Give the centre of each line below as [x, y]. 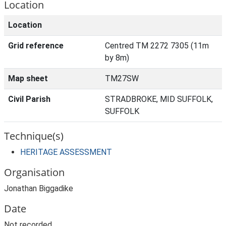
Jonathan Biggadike [39, 188]
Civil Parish [29, 99]
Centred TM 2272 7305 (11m [157, 46]
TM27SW [122, 78]
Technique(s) [34, 136]
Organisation [34, 172]
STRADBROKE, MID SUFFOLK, [159, 99]
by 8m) [117, 58]
